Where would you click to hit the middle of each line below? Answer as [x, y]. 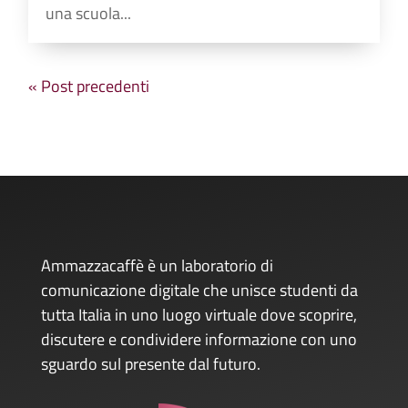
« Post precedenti [89, 86]
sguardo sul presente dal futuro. [150, 363]
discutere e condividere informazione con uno [199, 339]
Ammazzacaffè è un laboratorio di [157, 265]
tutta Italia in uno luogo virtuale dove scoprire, [199, 314]
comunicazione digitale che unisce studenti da [199, 290]
